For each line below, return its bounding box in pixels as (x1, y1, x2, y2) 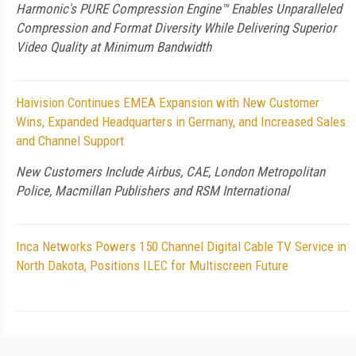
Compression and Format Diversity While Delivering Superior (16, 20, 336, 36)
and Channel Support (16, 133, 124, 149)
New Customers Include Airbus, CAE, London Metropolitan (16, 164, 325, 180)
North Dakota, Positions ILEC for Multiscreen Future (16, 257, 288, 273)
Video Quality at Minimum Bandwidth (16, 39, 211, 55)
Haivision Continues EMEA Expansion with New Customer (16, 95, 319, 110)
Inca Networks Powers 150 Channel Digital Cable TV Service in (16, 238, 346, 254)
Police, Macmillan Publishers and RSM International (16, 183, 289, 199)
